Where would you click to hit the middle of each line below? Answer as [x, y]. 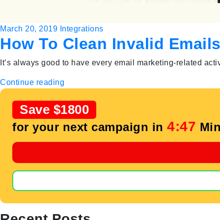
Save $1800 [54, 110]
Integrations [82, 29]
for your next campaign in [90, 127]
